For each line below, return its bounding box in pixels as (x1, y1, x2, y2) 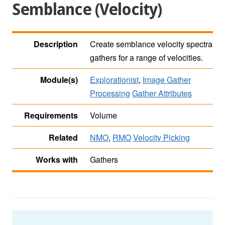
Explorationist (90, 74, 139, 86)
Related (49, 132, 78, 144)
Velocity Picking (133, 132, 190, 144)
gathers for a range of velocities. (90, 52, 203, 64)
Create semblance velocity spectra (90, 38, 212, 50)
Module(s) (40, 74, 78, 86)
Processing (90, 87, 130, 99)
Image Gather (143, 74, 191, 86)
